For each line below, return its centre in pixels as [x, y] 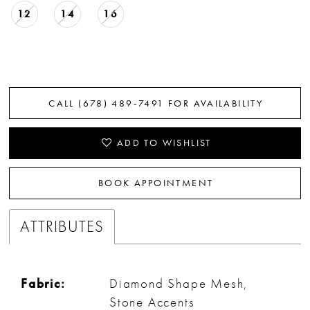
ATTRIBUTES [62, 227]
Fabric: [43, 284]
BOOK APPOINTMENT [156, 183]
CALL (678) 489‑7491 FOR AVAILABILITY [156, 103]
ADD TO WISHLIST [164, 143]
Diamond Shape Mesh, [179, 284]
